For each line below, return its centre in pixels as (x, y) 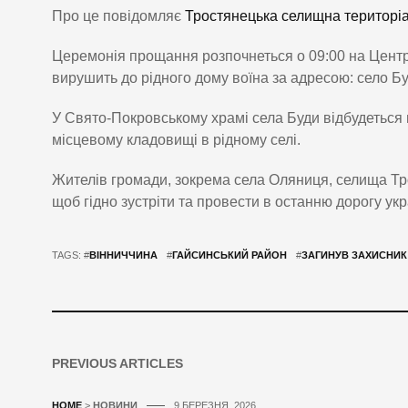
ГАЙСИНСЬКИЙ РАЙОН (229, 255)
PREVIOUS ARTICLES (117, 364)
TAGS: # (71, 255)
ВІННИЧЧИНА (123, 255)
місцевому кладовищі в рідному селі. (176, 140)
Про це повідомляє (118, 16)
